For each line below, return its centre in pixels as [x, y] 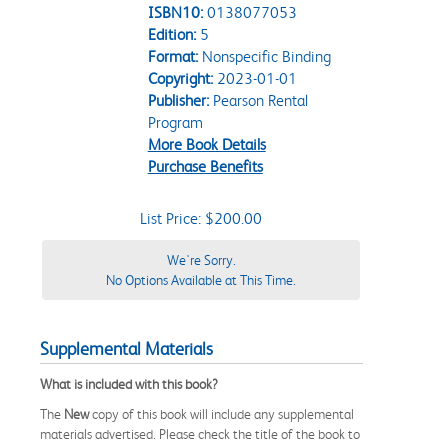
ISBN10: [175, 12]
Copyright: [180, 78]
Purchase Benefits [205, 166]
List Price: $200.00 [201, 218]
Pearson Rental [258, 100]
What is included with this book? [129, 383]
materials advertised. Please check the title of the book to [200, 433]
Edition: [171, 34]
